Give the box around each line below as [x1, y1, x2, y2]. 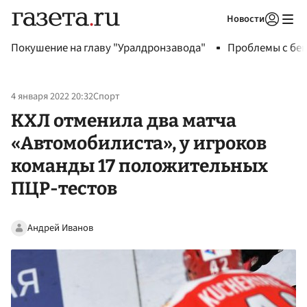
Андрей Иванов [27, 220, 93, 235]
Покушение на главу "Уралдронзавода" [11, 40, 206, 56]
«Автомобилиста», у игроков [11, 132, 267, 154]
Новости [227, 12, 265, 26]
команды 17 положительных [11, 154, 268, 177]
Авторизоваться [184, 30, 248, 42]
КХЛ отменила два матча [11, 109, 236, 132]
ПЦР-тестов [11, 177, 117, 199]
